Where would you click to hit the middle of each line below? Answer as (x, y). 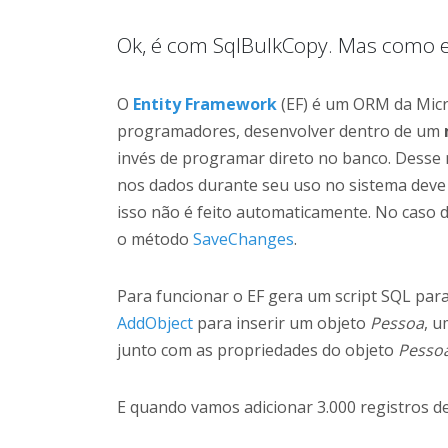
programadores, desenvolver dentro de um (280, 131)
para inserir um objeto (281, 323)
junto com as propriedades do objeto (257, 350)
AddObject (155, 323)
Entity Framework (205, 104)
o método (155, 239)
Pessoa (397, 323)
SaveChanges (243, 239)
